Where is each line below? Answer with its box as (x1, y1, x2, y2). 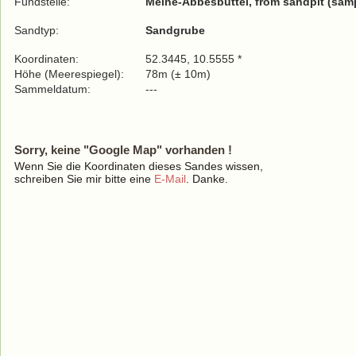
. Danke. (186, 172, 228, 185)
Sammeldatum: (14, 83, 94, 95)
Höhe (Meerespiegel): (14, 68, 124, 80)
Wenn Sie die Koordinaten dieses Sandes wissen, (14, 160, 263, 172)
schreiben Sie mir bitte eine (14, 172, 154, 185)
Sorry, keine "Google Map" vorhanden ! (14, 143, 232, 157)
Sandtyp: (14, 24, 59, 37)
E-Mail (154, 172, 186, 185)
